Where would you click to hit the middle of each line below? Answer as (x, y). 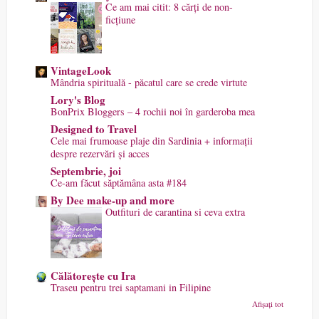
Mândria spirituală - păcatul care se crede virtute (149, 82)
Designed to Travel (94, 129)
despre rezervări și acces (100, 153)
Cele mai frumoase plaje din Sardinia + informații (152, 140)
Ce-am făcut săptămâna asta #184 (119, 182)
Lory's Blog (78, 99)
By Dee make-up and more (113, 200)
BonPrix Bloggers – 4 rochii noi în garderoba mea (153, 111)
